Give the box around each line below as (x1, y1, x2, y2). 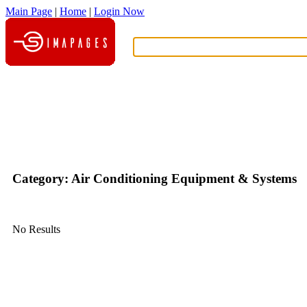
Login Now (94, 5, 145, 17)
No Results (12, 223, 60, 236)
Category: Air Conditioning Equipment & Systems (12, 171, 297, 186)
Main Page (5, 5, 52, 17)
